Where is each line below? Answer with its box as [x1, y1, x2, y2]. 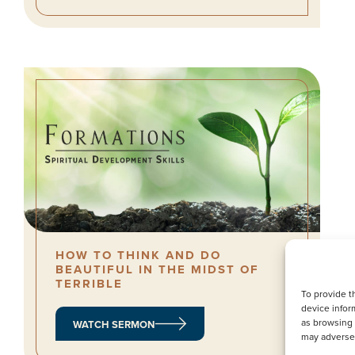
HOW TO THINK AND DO [55, 246, 222, 265]
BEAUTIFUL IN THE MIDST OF [55, 261, 260, 279]
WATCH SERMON [73, 316, 155, 332]
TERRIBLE [55, 275, 124, 293]
